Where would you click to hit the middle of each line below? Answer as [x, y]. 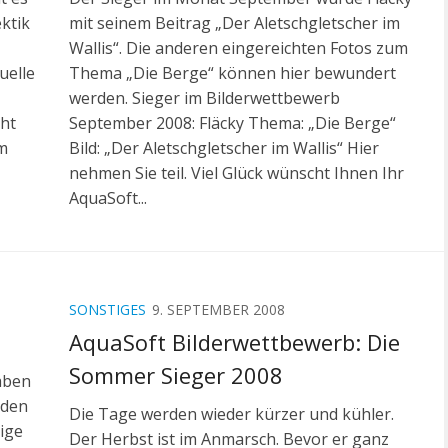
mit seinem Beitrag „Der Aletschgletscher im [234, 22]
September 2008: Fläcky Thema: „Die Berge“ [232, 122]
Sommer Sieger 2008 [176, 374]
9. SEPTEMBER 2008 [218, 309]
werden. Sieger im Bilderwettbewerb [204, 97]
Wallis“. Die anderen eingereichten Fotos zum [238, 47]
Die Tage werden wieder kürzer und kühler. [231, 413]
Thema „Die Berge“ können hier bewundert [232, 72]
